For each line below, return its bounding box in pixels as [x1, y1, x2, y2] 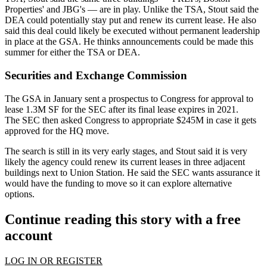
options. [5, 188, 35, 199]
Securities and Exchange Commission [5, 69, 187, 82]
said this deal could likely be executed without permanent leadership [5, 26, 260, 36]
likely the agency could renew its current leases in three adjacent [5, 156, 245, 167]
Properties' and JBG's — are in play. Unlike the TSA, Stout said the [5, 4, 259, 15]
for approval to [195, 93, 253, 104]
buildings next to [5, 167, 70, 178]
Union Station [70, 167, 122, 178]
